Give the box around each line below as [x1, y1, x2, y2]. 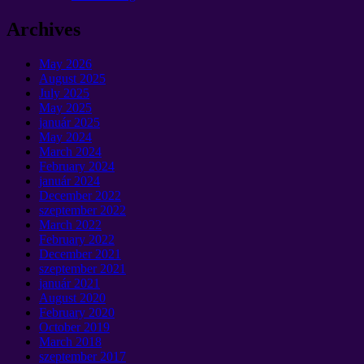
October [39, 319, 80, 334]
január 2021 [39, 275, 100, 290]
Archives [6, 18, 80, 40]
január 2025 [39, 115, 100, 129]
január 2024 [39, 173, 100, 188]
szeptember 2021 [39, 261, 126, 275]
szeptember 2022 [39, 202, 126, 217]
